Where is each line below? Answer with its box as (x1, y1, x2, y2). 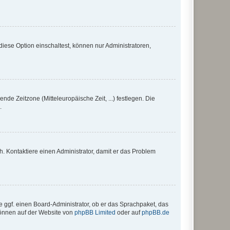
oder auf (116, 209, 142, 216)
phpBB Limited (74, 209, 116, 216)
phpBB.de (142, 209, 169, 216)
